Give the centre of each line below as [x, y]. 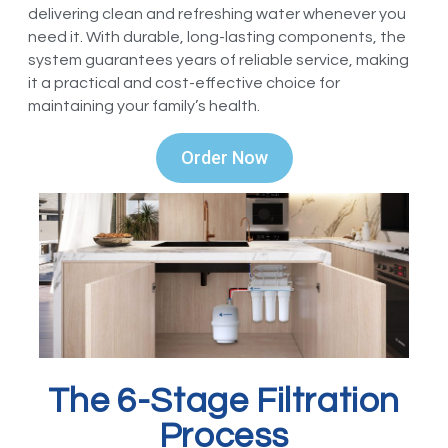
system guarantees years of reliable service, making [218, 60]
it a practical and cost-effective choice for [183, 83]
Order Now [224, 157]
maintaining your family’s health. [143, 106]
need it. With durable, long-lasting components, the [216, 37]
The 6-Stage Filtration [224, 401]
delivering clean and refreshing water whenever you [216, 14]
